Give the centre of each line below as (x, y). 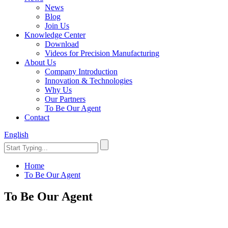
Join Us (57, 26)
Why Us (58, 90)
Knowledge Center (55, 35)
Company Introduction (81, 72)
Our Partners (65, 99)
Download (62, 44)
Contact (37, 117)
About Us (40, 62)
